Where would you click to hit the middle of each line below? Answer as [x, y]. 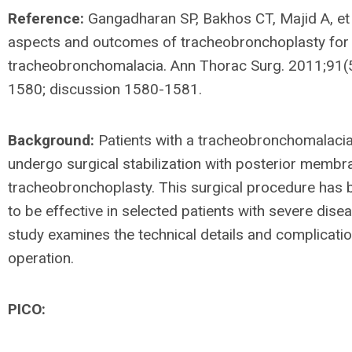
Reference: [46, 18]
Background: [51, 140]
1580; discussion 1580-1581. [105, 89]
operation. [41, 258]
